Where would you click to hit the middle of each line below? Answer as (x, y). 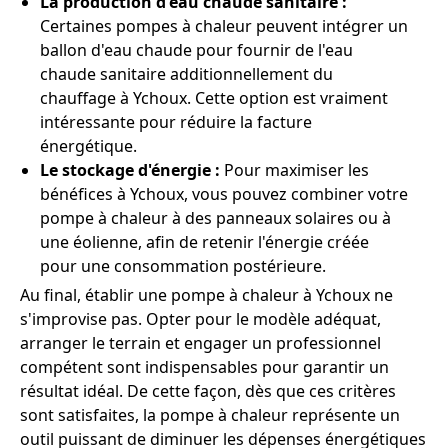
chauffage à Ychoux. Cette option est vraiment (214, 98)
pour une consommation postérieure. (183, 266)
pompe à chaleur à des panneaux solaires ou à (215, 218)
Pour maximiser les (294, 170)
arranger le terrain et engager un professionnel (200, 343)
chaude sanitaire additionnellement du (186, 74)
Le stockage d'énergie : (130, 170)
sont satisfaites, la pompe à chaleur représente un (210, 415)
